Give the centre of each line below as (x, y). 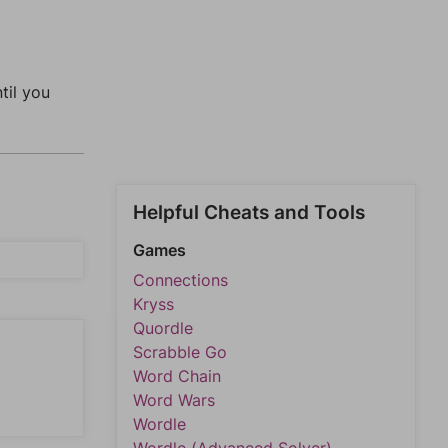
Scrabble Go (180, 352)
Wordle (159, 424)
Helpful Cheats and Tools (249, 212)
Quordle (163, 328)
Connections (180, 280)
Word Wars (174, 400)
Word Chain (177, 376)
